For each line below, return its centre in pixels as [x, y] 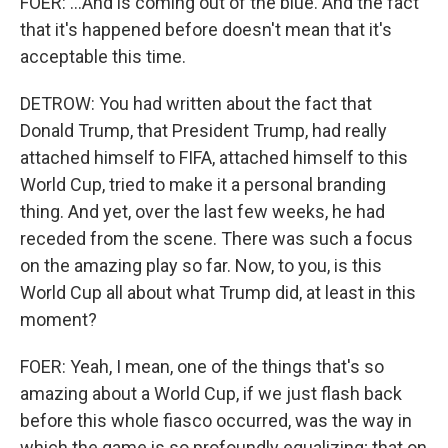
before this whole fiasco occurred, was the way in [216, 420]
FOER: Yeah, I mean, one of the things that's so [202, 366]
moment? [58, 319]
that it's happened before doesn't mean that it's [206, 29]
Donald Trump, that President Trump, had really [203, 130]
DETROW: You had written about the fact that [196, 103]
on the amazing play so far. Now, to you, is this [201, 265]
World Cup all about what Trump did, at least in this [218, 292]
